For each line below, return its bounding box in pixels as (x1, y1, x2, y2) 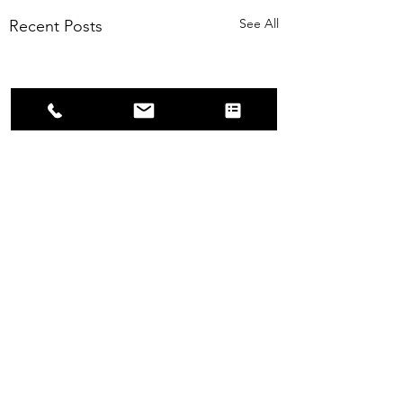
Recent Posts (9, 16, 103, 37)
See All (239, 15, 279, 32)
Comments (27, 375, 90, 394)
